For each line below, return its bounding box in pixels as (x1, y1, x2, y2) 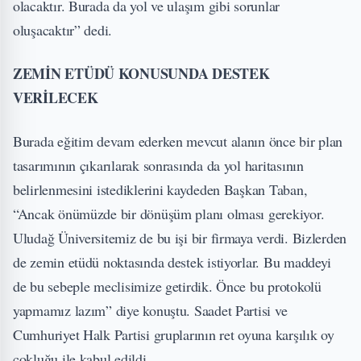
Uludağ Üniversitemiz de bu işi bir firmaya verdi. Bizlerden (13, 228, 347, 248)
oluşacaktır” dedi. (13, 20, 113, 40)
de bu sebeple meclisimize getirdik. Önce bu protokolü (13, 276, 322, 297)
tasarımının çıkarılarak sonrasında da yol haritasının (13, 156, 304, 176)
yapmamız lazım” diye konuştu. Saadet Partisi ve (13, 301, 288, 321)
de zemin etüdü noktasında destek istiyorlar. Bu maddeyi (13, 252, 332, 272)
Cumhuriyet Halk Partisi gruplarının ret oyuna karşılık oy (13, 325, 334, 345)
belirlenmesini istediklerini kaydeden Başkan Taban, (13, 180, 308, 200)
